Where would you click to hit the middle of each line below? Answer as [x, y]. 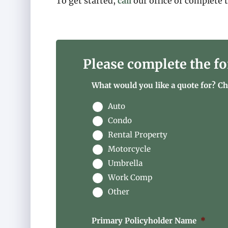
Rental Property [138, 135]
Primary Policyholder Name [144, 221]
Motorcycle [129, 149]
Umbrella [125, 163]
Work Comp [130, 178]
